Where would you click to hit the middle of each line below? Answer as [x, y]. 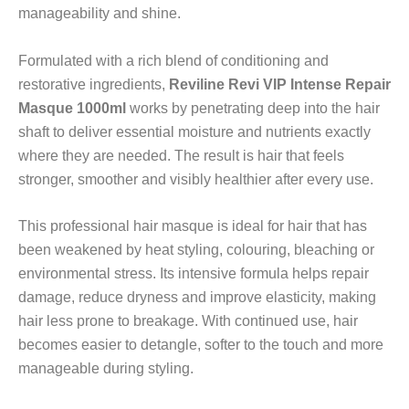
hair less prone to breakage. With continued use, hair [188, 321]
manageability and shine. [100, 14]
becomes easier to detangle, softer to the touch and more [201, 345]
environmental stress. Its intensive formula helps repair [194, 274]
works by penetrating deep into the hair [253, 108]
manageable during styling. [106, 369]
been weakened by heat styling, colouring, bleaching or [196, 250]
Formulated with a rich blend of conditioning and [173, 60]
